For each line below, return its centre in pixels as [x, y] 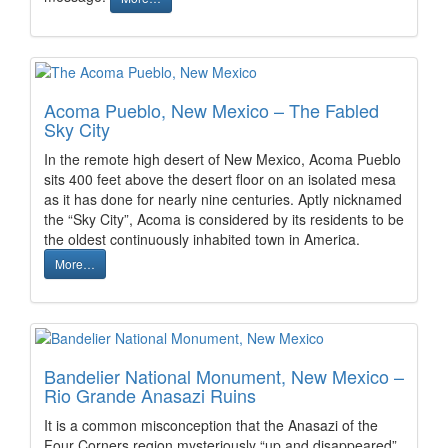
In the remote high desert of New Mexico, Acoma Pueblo [222, 159]
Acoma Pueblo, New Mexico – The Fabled [211, 110]
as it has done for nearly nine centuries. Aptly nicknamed [223, 199]
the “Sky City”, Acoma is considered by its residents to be [224, 219]
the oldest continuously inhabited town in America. [202, 239]
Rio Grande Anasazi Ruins [150, 395]
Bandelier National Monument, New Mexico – [224, 376]
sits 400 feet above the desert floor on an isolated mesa [220, 179]
